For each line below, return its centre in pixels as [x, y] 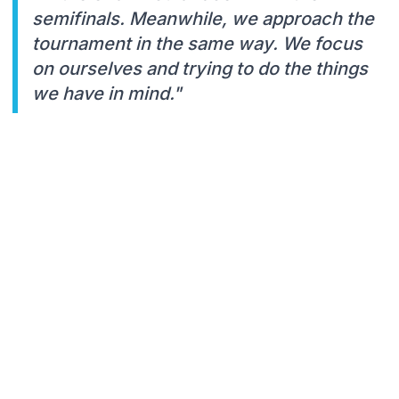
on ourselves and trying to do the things [200, 68]
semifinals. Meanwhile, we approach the [203, 18]
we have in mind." [107, 93]
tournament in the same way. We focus [197, 43]
